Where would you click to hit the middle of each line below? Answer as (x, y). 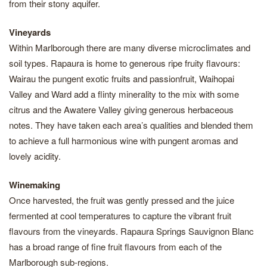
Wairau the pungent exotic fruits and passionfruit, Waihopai (122, 78)
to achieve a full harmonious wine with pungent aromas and (123, 140)
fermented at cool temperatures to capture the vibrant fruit (120, 215)
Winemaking (35, 185)
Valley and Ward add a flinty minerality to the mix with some (124, 94)
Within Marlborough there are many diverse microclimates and (130, 47)
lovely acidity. (35, 156)
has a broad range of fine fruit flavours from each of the (115, 246)
